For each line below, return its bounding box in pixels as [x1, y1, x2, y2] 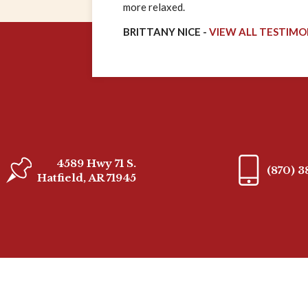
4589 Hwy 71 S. [56, 156, 136, 170]
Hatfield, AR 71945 [36, 170, 136, 184]
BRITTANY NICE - [123, 25, 209, 38]
